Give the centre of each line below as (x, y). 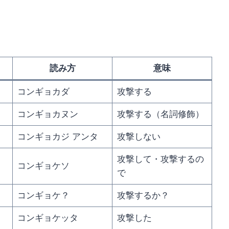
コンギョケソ (43, 166)
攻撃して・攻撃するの (160, 159)
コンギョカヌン (48, 114)
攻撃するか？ (143, 196)
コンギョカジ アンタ (58, 137)
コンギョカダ (43, 92)
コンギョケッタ (48, 218)
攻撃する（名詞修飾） (160, 114)
